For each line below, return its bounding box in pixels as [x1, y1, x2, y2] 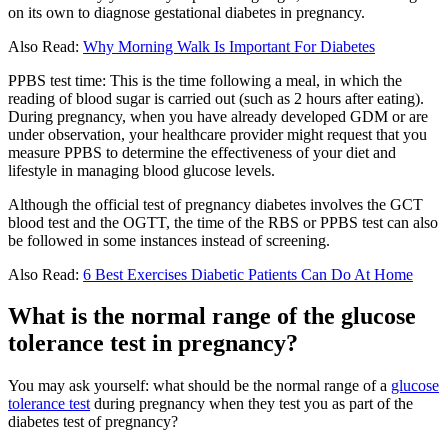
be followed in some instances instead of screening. [8, 231, 330, 249]
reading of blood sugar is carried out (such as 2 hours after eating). [8, 89, 424, 107]
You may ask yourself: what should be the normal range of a [8, 377, 391, 395]
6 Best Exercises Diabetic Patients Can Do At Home [83, 265, 413, 283]
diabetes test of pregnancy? [8, 413, 178, 431]
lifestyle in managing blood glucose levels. [8, 161, 275, 179]
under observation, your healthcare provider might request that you [8, 125, 427, 143]
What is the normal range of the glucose [8, 303, 416, 330]
